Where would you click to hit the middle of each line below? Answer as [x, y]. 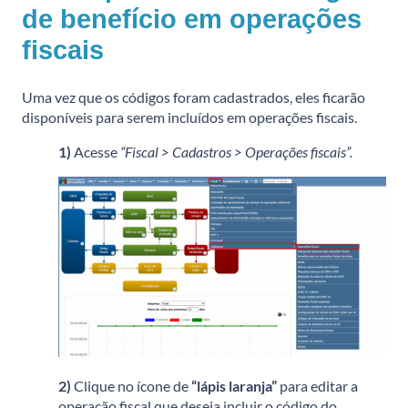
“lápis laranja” [234, 385]
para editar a [317, 385]
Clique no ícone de [133, 385]
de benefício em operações [192, 19]
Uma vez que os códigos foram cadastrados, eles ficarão [194, 97]
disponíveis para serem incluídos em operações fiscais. [189, 117]
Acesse [97, 151]
